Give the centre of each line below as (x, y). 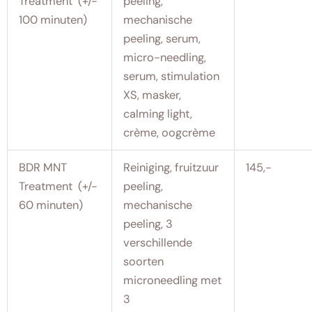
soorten (144, 261)
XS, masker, (153, 95)
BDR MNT (43, 167)
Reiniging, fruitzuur (171, 167)
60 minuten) (51, 205)
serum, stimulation (172, 76)
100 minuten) (53, 19)
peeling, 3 (148, 224)
